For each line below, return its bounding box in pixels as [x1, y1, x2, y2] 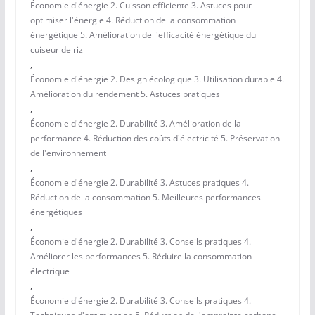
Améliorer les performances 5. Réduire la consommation [30, 250, 252, 263]
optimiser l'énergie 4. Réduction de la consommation [30, 14, 236, 27]
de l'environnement [30, 147, 106, 160]
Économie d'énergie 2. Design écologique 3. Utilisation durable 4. [30, 73, 284, 86]
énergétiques [30, 206, 82, 219]
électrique [30, 265, 70, 278]
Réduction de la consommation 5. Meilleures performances [30, 191, 261, 204]
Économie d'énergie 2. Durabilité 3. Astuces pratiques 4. [30, 176, 249, 189]
